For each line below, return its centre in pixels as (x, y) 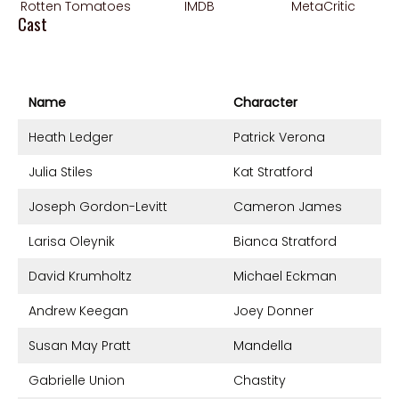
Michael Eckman (285, 276)
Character (266, 102)
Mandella (263, 345)
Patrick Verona (280, 137)
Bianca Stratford (285, 241)
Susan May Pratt (80, 345)
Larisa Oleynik (72, 241)
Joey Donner (274, 310)
